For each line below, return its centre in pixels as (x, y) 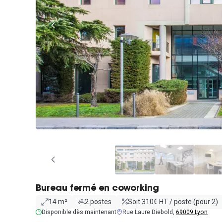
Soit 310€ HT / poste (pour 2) (173, 202)
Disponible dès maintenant (79, 212)
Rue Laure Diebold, (149, 212)
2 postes (98, 202)
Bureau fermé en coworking (97, 189)
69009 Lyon (192, 212)
